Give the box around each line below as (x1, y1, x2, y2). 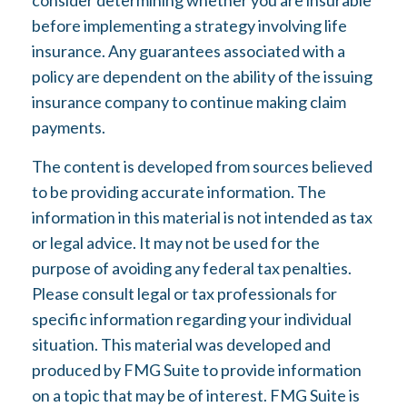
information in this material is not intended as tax (32, 207, 372, 227)
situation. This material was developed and (32, 334, 331, 354)
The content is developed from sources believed (32, 156, 372, 176)
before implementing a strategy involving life (32, 15, 347, 35)
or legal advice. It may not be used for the (32, 233, 320, 253)
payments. (32, 117, 105, 137)
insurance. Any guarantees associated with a (32, 41, 345, 61)
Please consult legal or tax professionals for (32, 283, 337, 303)
